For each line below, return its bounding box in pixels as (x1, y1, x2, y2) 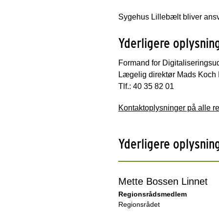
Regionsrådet (118, 200, 160, 208)
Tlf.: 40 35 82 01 (118, 82, 174, 90)
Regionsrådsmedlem (118, 190, 187, 198)
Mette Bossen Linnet (118, 175, 208, 187)
